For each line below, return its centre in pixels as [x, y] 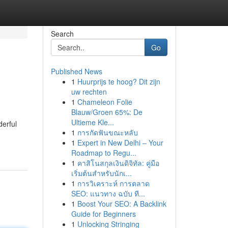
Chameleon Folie [105, 102]
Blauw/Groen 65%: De [107, 112]
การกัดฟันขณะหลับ [107, 132]
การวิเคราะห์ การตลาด [113, 183]
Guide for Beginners [103, 214]
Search [62, 34]
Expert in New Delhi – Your [120, 142]
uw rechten [89, 92]
